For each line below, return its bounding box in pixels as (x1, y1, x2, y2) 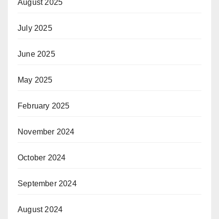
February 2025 (18, 101, 70, 110)
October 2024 (18, 153, 66, 162)
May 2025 (18, 75, 53, 84)
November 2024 (18, 127, 75, 136)
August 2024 (18, 205, 63, 214)
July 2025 (18, 23, 52, 32)
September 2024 (18, 179, 77, 188)
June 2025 (18, 49, 55, 58)
